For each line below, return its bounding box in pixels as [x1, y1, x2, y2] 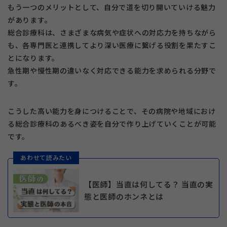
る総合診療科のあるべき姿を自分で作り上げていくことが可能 [8, 118, 216, 129]
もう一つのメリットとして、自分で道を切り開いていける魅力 [8, 2, 216, 12]
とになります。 [8, 52, 59, 63]
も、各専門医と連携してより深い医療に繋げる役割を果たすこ [8, 40, 216, 50]
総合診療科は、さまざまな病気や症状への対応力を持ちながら [8, 27, 216, 37]
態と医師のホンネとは [84, 191, 164, 202]
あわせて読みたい [20, 153, 72, 162]
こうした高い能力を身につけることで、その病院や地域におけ [8, 105, 216, 116]
